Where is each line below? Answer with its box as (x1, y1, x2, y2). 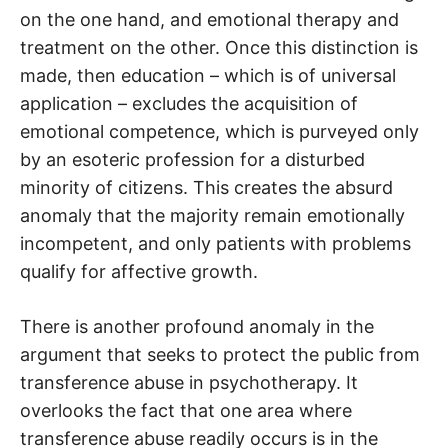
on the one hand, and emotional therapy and (20, 9, 399, 31)
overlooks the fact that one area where (20, 400, 352, 422)
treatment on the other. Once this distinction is (20, 37, 418, 59)
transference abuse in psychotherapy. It (20, 372, 358, 394)
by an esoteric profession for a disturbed (20, 149, 365, 171)
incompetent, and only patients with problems (20, 233, 411, 255)
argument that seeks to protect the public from (20, 344, 420, 366)
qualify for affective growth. (20, 261, 258, 283)
